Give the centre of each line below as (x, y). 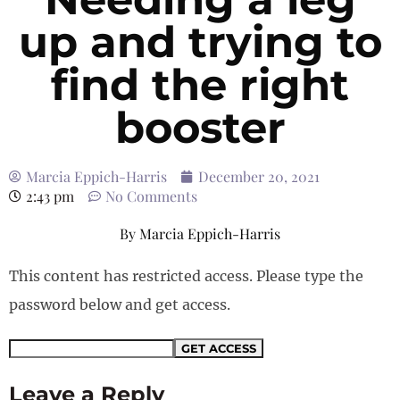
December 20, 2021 (259, 176)
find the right (200, 85)
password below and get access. (120, 304)
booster (200, 128)
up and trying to (200, 42)
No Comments (151, 196)
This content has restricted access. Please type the (186, 276)
